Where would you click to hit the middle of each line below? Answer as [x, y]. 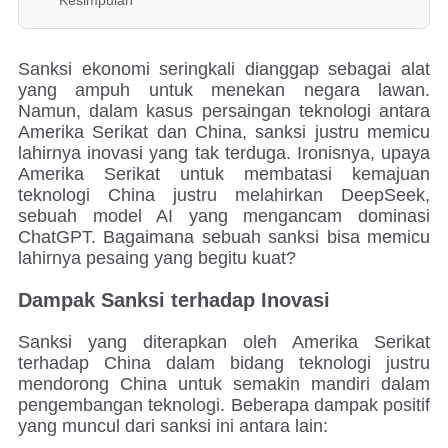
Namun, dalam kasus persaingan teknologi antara [224, 110]
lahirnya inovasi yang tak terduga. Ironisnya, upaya [224, 152]
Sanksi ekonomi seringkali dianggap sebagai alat [224, 68]
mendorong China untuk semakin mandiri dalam [224, 383]
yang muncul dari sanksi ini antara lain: [173, 425]
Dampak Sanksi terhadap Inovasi [174, 299]
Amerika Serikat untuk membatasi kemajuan [224, 173]
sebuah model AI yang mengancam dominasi [224, 215]
